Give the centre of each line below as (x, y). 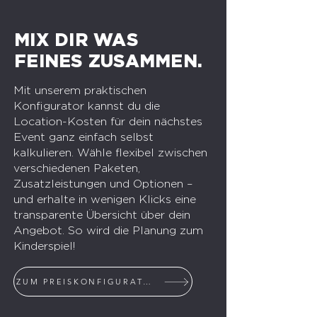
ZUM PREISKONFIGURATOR (147, 282)
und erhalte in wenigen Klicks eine (105, 199)
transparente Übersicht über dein (102, 215)
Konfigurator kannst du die (87, 106)
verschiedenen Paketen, (77, 168)
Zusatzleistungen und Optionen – (103, 184)
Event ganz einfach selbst (83, 137)
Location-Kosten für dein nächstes (108, 121)
